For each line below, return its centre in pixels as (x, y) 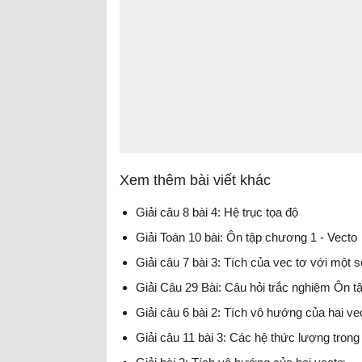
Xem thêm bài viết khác (195, 180)
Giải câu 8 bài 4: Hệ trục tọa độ (217, 212)
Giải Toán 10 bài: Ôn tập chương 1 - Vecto (246, 237)
